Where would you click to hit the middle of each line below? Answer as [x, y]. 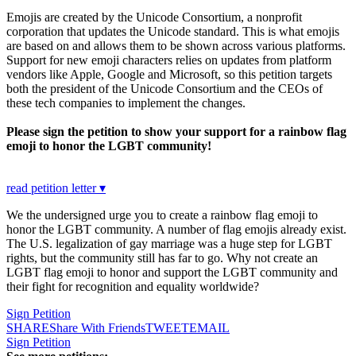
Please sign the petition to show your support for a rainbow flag [176, 132]
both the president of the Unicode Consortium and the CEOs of [164, 89]
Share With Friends [97, 328]
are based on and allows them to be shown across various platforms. [176, 46]
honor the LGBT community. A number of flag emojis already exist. [176, 230]
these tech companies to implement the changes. [126, 103]
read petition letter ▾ [56, 188]
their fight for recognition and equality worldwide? [133, 287]
